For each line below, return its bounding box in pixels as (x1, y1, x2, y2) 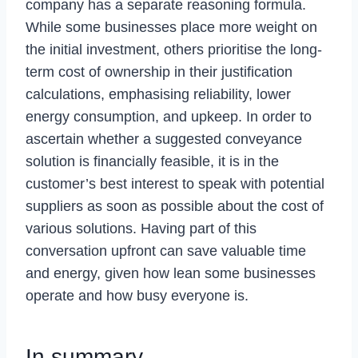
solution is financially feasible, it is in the (26, 153, 279, 169)
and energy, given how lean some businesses (26, 265, 316, 281)
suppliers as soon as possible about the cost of (26, 197, 324, 214)
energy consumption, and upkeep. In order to (26, 108, 312, 125)
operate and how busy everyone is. (26, 287, 249, 304)
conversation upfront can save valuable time (26, 242, 306, 259)
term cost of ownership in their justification (26, 63, 292, 80)
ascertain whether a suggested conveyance (26, 130, 302, 147)
